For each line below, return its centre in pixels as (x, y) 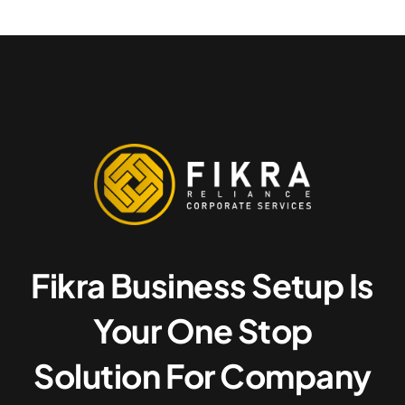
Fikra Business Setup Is (202, 285)
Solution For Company (202, 375)
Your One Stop (202, 330)
